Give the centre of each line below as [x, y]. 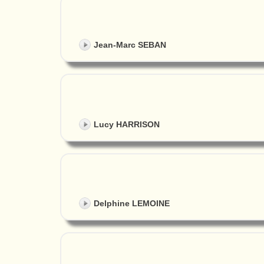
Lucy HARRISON [127, 124]
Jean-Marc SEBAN [130, 45]
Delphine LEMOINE [132, 203]
